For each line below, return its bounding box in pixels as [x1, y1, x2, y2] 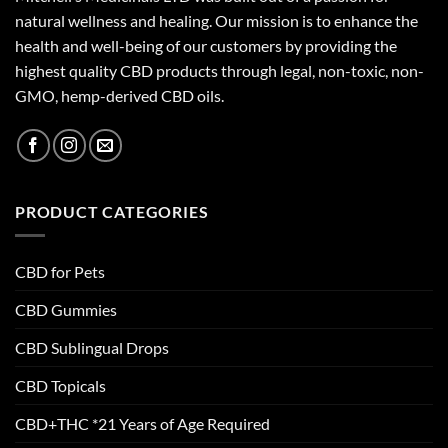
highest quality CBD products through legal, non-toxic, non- [15, 60, 424, 80]
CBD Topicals [15, 376, 106, 396]
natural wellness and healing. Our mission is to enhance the [15, 10, 418, 30]
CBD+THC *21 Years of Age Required [15, 414, 270, 434]
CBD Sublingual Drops [15, 338, 169, 358]
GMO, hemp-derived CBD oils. [15, 85, 224, 105]
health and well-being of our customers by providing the [15, 35, 397, 55]
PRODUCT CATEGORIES [15, 201, 209, 221]
